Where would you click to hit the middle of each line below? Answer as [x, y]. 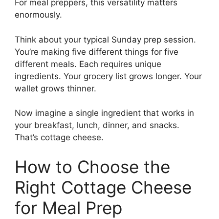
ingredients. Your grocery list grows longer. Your [108, 76]
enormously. [38, 15]
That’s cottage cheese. [59, 138]
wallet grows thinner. [55, 88]
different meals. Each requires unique [88, 64]
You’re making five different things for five [97, 52]
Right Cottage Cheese [103, 187]
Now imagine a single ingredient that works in [104, 113]
